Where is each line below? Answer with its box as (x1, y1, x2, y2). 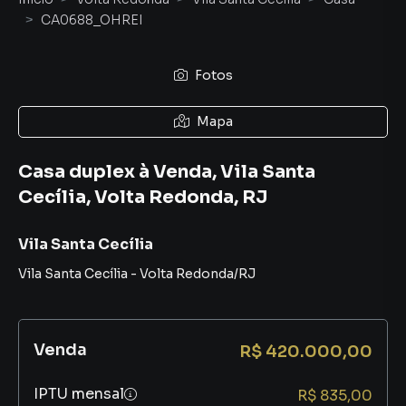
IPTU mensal (34, 384, 124, 403)
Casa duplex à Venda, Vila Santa (18, 160, 315, 183)
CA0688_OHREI (41, 12, 143, 28)
